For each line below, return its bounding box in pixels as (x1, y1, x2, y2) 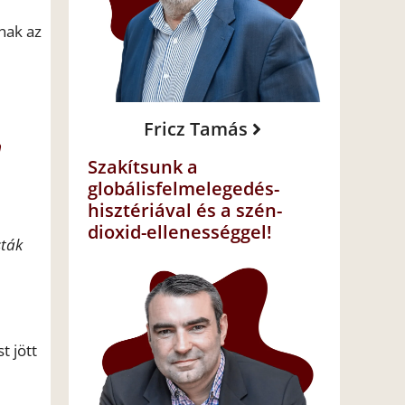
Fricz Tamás (143, 117, 248, 142)
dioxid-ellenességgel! (88, 220, 272, 245)
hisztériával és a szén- (88, 198, 282, 223)
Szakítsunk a (88, 155, 198, 180)
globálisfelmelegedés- (88, 176, 279, 202)
